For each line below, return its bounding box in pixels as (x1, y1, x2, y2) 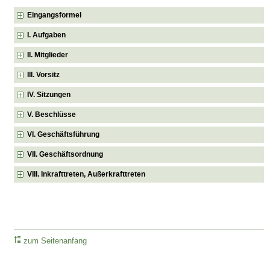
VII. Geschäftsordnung (27, 149, 104, 159)
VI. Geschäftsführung (27, 130, 100, 139)
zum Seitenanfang (24, 236, 87, 245)
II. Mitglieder (27, 50, 69, 59)
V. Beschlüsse (27, 110, 77, 119)
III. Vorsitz (27, 70, 60, 79)
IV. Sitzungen (27, 90, 71, 99)
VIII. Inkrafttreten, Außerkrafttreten (27, 169, 146, 178)
